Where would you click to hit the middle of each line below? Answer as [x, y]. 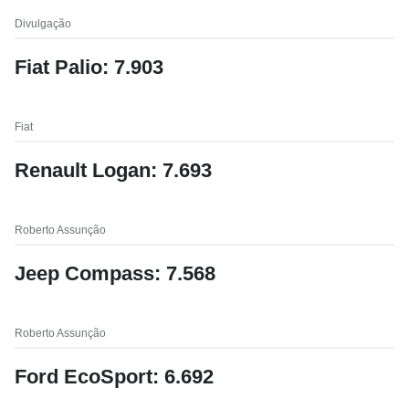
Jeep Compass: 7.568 [115, 273]
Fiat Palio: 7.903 [89, 67]
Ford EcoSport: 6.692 [114, 377]
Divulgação [43, 24]
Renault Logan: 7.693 [113, 170]
